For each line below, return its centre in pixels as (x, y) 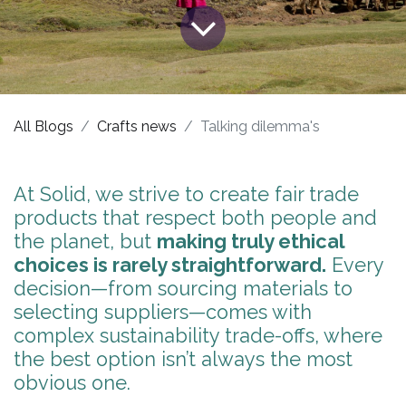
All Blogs (43, 126)
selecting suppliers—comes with (163, 312)
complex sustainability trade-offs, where (198, 335)
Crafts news (137, 126)
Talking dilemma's (260, 126)
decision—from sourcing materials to (183, 288)
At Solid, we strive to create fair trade (186, 194)
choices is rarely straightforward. (170, 265)
